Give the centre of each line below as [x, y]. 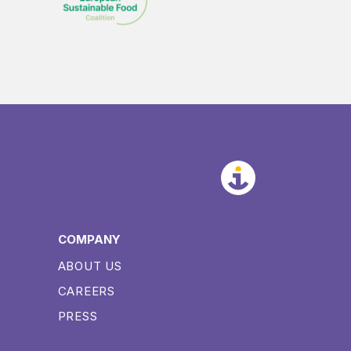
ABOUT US [90, 266]
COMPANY [89, 239]
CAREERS [86, 291]
